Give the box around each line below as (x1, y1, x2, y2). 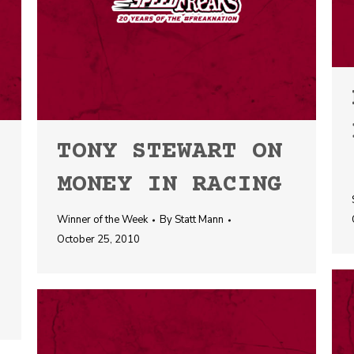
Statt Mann (175, 213, 224, 227)
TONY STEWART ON (57, 138, 282, 166)
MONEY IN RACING (57, 171, 282, 199)
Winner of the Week (57, 213, 148, 227)
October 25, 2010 (57, 232, 140, 247)
